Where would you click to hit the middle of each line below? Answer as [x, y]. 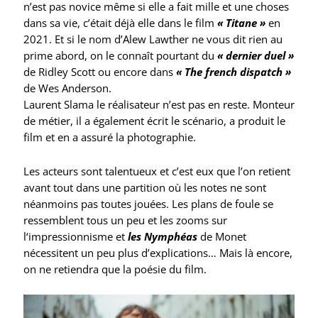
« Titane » [241, 23]
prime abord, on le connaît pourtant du [120, 56]
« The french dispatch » [233, 72]
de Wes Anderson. [67, 88]
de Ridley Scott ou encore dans [99, 72]
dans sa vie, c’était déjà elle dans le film [120, 23]
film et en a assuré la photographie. [109, 137]
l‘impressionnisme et [74, 236]
